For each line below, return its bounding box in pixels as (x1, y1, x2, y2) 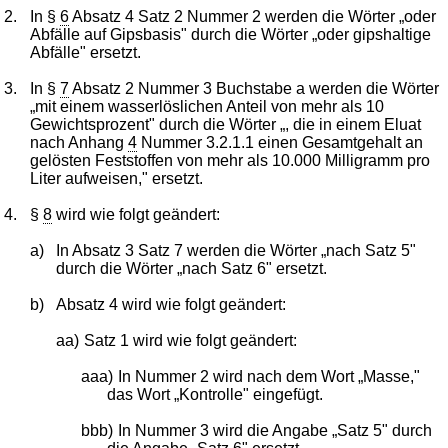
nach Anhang (30, 133, 129, 151)
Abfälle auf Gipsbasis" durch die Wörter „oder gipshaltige (30, 25, 432, 43)
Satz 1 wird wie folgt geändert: (83, 331, 297, 349)
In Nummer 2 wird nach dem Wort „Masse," (118, 367, 421, 385)
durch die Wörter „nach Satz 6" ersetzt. (55, 259, 327, 277)
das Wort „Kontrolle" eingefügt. (106, 385, 323, 403)
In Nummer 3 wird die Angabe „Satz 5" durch (118, 421, 433, 439)
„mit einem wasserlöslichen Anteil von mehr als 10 (30, 97, 385, 115)
